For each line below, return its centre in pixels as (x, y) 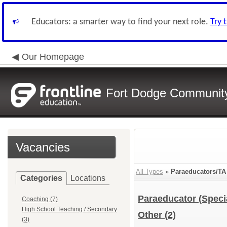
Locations (88, 178)
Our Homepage (53, 57)
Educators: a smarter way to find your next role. (121, 22)
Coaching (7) (40, 199)
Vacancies (43, 147)
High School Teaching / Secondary (69, 209)
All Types (149, 172)
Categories (41, 178)
